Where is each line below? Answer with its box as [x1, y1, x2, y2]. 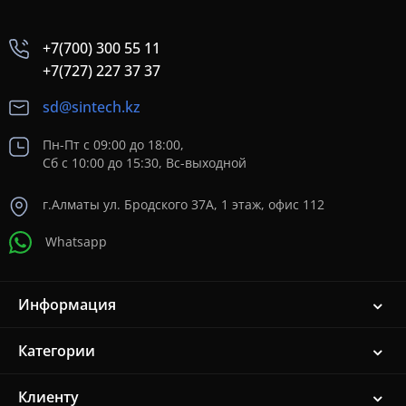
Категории [18, 340, 95, 361]
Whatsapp [45, 233, 107, 250]
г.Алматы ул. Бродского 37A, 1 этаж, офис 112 [43, 196, 324, 214]
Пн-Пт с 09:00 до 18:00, [43, 136, 184, 154]
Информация [18, 294, 116, 314]
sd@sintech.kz [43, 97, 140, 117]
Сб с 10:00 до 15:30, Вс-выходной [43, 154, 246, 172]
